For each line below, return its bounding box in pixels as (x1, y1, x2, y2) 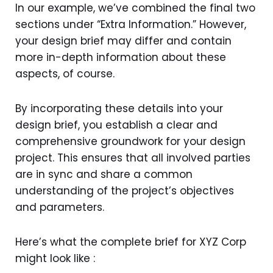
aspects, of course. (15, 66, 115, 81)
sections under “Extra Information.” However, (15, 16, 246, 32)
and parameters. (15, 199, 104, 214)
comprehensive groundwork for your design (15, 133, 246, 149)
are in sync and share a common (15, 166, 193, 182)
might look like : (15, 250, 98, 266)
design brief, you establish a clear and (15, 117, 218, 132)
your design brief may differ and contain (15, 33, 232, 48)
